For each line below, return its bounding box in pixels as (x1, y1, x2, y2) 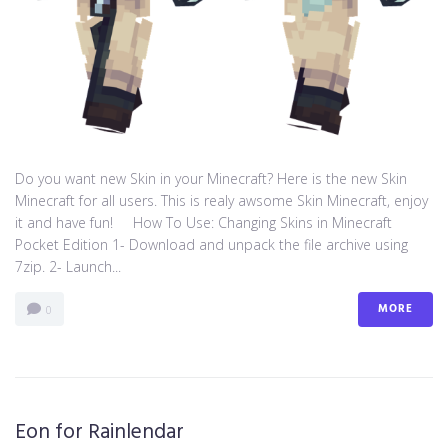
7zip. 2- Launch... (15, 256, 121, 276)
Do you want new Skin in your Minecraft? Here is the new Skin (15, 168, 407, 188)
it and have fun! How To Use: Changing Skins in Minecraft (15, 212, 392, 232)
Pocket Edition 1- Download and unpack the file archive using (15, 234, 408, 254)
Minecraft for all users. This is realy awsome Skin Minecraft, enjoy (15, 190, 428, 210)
